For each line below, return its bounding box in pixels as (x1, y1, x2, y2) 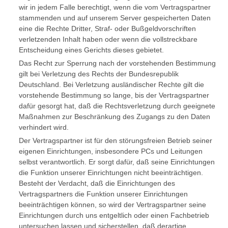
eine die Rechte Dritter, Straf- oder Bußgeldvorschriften (18, 24, 196, 33)
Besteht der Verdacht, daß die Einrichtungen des (18, 179, 175, 187)
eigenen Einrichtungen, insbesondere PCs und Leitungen (18, 147, 203, 155)
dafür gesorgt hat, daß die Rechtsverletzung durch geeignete (18, 102, 215, 110)
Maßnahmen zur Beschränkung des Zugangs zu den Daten (18, 112, 210, 121)
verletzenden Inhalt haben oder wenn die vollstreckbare (18, 35, 197, 43)
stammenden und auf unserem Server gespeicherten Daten (18, 14, 211, 22)
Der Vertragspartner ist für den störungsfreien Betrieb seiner (18, 136, 212, 145)
